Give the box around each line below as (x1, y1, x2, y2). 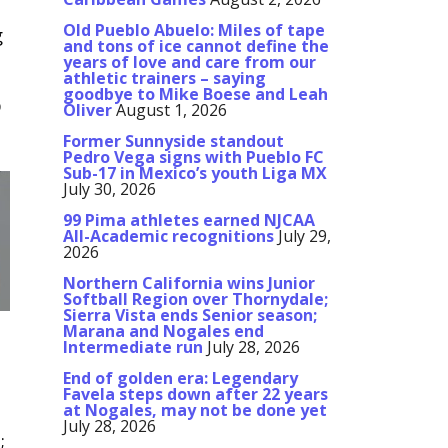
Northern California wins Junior (63, 272, 315, 295)
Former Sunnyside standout (63, 130, 284, 153)
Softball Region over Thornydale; (63, 288, 328, 311)
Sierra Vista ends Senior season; (63, 304, 317, 327)
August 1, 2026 (116, 99, 227, 122)
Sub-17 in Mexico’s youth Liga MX (63, 162, 327, 185)
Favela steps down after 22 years (63, 383, 328, 406)
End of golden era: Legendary (63, 367, 298, 390)
